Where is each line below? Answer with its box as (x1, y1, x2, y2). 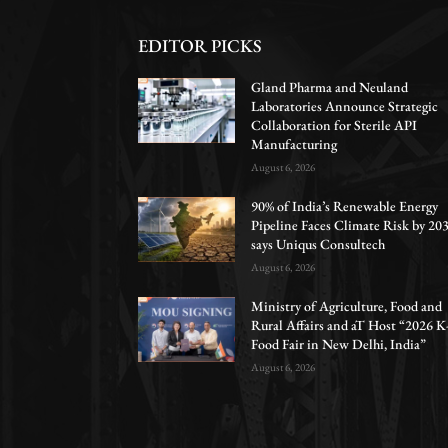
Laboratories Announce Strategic (251, 97, 439, 115)
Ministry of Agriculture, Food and (251, 297, 443, 315)
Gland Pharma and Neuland (251, 78, 409, 96)
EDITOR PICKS (138, 34, 262, 57)
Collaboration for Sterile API (251, 116, 418, 134)
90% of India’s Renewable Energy (251, 197, 439, 215)
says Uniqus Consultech (251, 235, 386, 253)
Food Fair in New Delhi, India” (251, 335, 427, 353)
